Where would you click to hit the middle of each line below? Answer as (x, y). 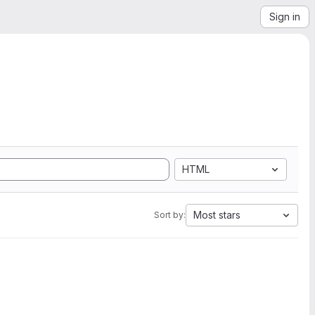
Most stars (217, 215)
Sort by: (170, 215)
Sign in (285, 17)
